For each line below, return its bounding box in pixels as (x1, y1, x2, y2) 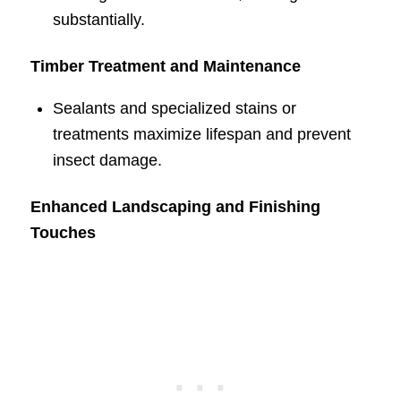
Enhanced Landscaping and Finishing (30, 198, 320, 217)
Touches (30, 224, 96, 243)
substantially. (52, 11, 145, 30)
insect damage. (52, 151, 162, 170)
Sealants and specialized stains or (52, 99, 296, 118)
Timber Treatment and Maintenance (30, 57, 301, 76)
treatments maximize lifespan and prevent (52, 125, 351, 144)
